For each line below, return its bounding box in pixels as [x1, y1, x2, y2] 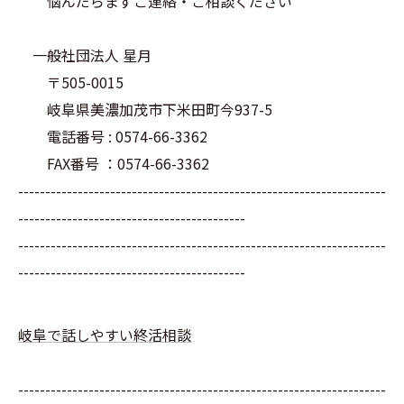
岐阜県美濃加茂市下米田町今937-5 [18, 98, 272, 120]
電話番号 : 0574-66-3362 [18, 125, 207, 147]
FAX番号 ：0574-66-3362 [18, 152, 209, 174]
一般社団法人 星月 [18, 44, 151, 66]
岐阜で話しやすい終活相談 [18, 324, 191, 345]
